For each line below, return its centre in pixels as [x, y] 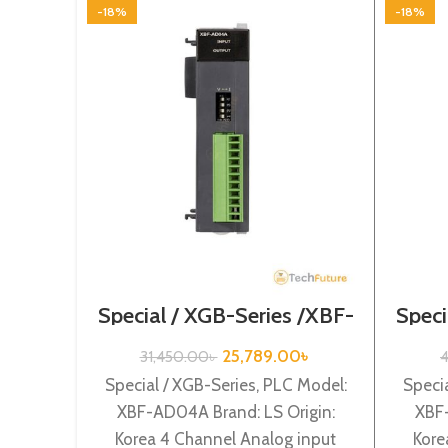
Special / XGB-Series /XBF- [225, 315]
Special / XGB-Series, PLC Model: [225, 384]
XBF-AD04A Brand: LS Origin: [225, 411]
